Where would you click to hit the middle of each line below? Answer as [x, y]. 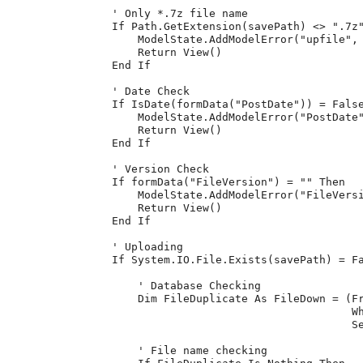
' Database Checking [135, 286]
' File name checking [138, 351]
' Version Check [109, 169]
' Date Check [99, 92]
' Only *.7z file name [128, 14]
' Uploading [96, 247]
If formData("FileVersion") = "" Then [177, 182]
